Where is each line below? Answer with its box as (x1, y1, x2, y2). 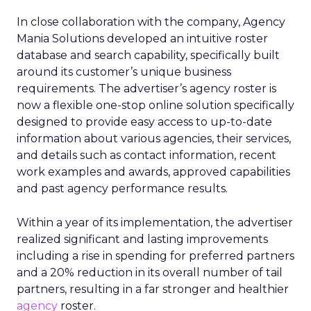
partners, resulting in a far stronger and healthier (17, 282, 289, 296)
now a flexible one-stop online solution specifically (17, 98, 294, 112)
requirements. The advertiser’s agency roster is (17, 81, 276, 95)
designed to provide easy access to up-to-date (17, 115, 272, 128)
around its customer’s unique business (17, 65, 231, 78)
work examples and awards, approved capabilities (17, 165, 290, 178)
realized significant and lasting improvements (17, 232, 268, 246)
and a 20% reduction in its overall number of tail (17, 265, 283, 279)
